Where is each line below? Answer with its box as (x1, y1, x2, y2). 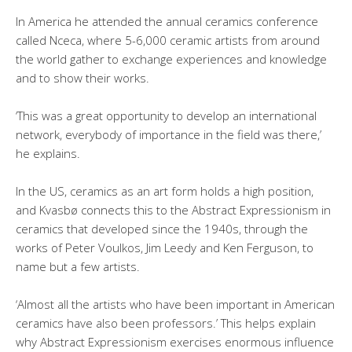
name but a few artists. (16, 258, 140, 274)
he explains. (16, 145, 80, 161)
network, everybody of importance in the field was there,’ (16, 126, 321, 142)
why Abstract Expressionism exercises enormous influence (16, 333, 334, 350)
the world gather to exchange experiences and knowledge (16, 50, 327, 67)
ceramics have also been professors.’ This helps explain (16, 314, 316, 331)
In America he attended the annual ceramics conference (16, 13, 318, 29)
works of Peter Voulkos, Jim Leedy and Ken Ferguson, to (16, 239, 313, 255)
